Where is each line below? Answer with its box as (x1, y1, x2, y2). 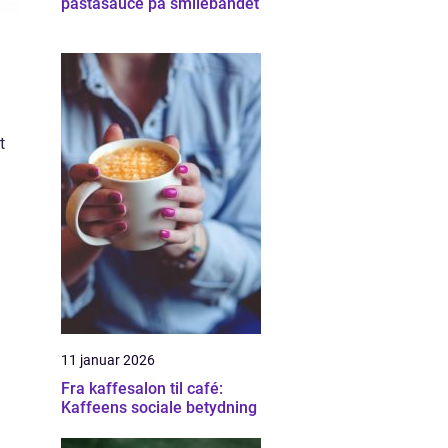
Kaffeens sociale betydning (61, 398, 257, 417)
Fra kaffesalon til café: (61, 379, 223, 398)
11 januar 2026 (61, 352, 155, 368)
